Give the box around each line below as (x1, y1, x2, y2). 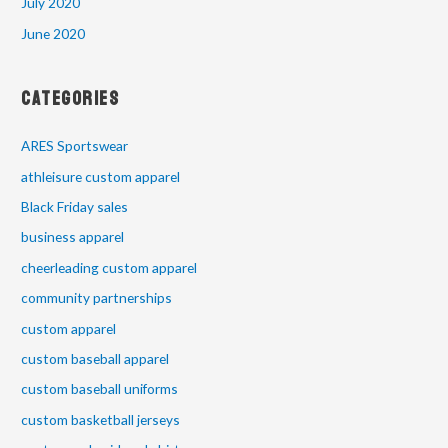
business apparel (21, 228, 125, 246)
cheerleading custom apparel (21, 258, 198, 276)
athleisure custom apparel (21, 167, 181, 185)
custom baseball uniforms (21, 380, 179, 398)
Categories (21, 82, 120, 117)
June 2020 (21, 24, 86, 42)
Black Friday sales (21, 197, 129, 215)
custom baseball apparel (21, 350, 170, 368)
